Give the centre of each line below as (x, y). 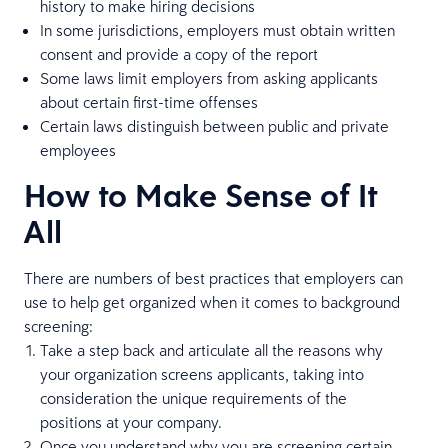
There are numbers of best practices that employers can (213, 278)
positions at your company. (131, 422)
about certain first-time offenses (149, 102)
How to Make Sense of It (201, 195)
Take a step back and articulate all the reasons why (211, 350)
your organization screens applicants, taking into (202, 374)
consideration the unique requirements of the (193, 398)
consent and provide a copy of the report (179, 54)
